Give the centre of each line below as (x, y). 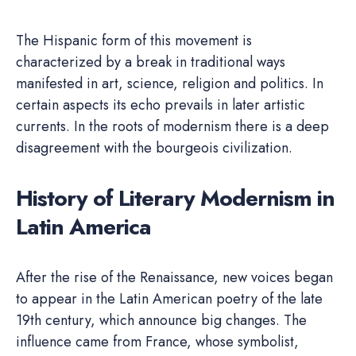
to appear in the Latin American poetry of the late (169, 298)
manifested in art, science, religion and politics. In (170, 83)
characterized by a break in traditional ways (151, 62)
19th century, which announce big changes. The (161, 320)
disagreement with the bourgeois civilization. (154, 147)
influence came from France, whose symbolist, (157, 341)
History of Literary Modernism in (175, 198)
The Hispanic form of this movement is (134, 40)
